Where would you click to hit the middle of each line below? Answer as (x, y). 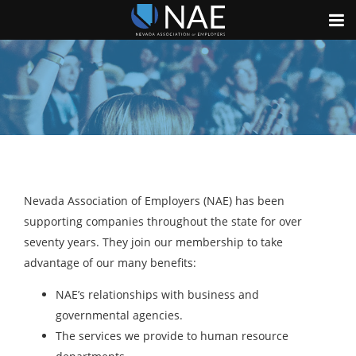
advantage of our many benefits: (110, 263)
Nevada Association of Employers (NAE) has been (154, 201)
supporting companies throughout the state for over (163, 221)
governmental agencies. (119, 315)
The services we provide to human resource (172, 336)
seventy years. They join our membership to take (153, 242)
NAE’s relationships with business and (157, 294)
